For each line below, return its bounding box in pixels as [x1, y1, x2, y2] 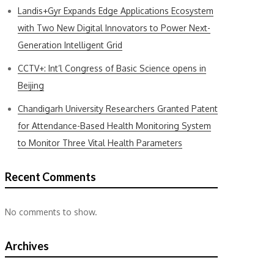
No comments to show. [5, 207, 97, 217]
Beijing [18, 80, 44, 91]
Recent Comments [5, 170, 96, 183]
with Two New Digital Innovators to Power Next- [18, 23, 210, 33]
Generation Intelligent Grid [18, 40, 122, 50]
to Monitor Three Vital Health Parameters [18, 138, 182, 148]
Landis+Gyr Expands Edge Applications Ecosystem [18, 6, 213, 16]
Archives [5, 239, 49, 253]
